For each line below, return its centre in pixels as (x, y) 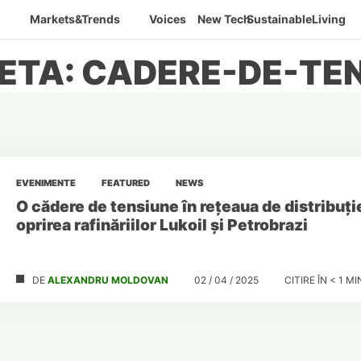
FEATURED (125, 183)
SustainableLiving (296, 19)
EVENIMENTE (46, 183)
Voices (167, 19)
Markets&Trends (75, 19)
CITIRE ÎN (305, 280)
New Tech (224, 19)
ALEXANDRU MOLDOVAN (108, 280)
